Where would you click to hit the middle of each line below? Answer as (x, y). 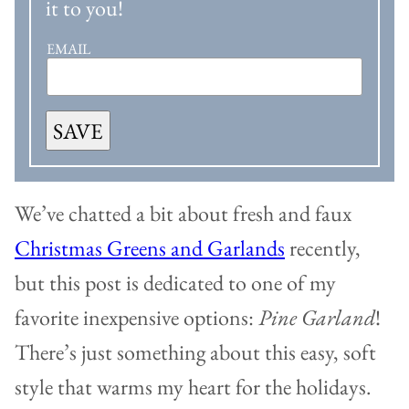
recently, (323, 248)
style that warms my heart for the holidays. (193, 387)
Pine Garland (317, 318)
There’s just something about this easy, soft (195, 352)
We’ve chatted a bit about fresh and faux (183, 214)
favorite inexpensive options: (136, 318)
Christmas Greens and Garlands (150, 248)
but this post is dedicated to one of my (175, 283)
